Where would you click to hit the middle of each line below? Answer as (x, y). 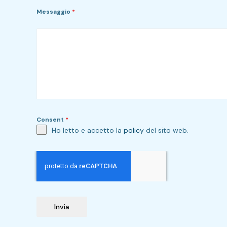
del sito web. (166, 130)
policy (134, 130)
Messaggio (54, 11)
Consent (51, 119)
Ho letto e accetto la (88, 130)
